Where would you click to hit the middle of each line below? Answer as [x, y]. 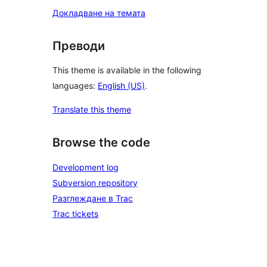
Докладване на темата [99, 13]
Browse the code [101, 143]
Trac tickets [75, 214]
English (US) [121, 86]
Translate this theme [92, 110]
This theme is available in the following [127, 70]
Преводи [79, 46]
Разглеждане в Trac [93, 198]
